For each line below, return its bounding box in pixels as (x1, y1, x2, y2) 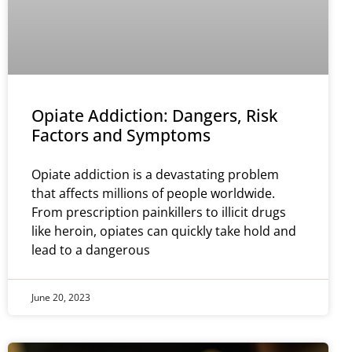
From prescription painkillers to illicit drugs (31, 203, 286, 221)
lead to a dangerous (31, 240, 150, 258)
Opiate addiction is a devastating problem (31, 165, 279, 183)
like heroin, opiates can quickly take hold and (31, 222, 296, 240)
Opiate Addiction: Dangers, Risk (31, 104, 278, 126)
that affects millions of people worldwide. (31, 184, 275, 202)
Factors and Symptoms (31, 123, 211, 146)
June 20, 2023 (31, 290, 90, 304)
